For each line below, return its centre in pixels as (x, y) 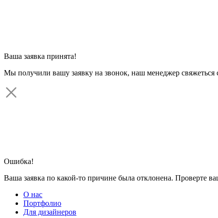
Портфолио (42, 203)
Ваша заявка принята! (40, 56)
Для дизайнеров (50, 212)
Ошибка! (19, 161)
